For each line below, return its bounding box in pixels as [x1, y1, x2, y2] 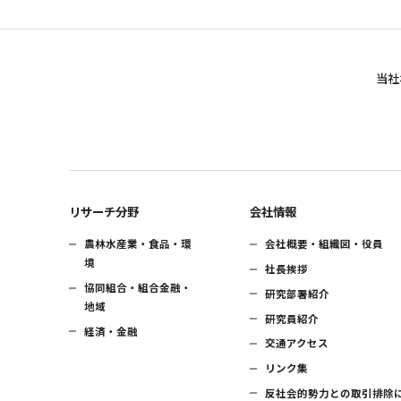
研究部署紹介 [265, 286, 330, 301]
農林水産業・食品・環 [84, 236, 192, 252]
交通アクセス [265, 336, 329, 351]
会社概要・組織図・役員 [265, 236, 384, 252]
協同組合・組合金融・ [84, 280, 192, 295]
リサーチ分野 [68, 201, 139, 220]
